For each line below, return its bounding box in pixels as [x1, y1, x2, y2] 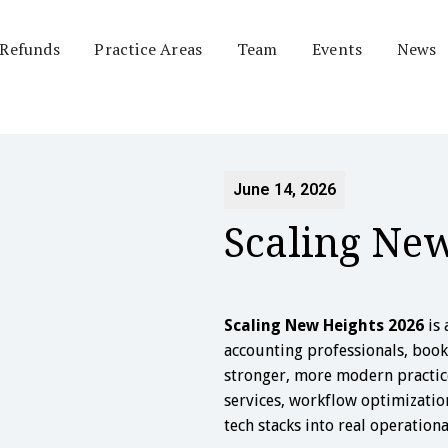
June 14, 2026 [233, 180, 336, 200]
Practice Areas [94, 38, 203, 61]
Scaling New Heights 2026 [224, 316, 424, 336]
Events [311, 38, 363, 61]
